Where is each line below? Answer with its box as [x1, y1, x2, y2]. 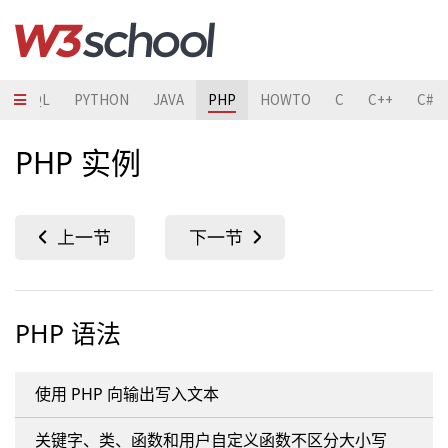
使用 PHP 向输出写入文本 [35, 383, 219, 405]
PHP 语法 [15, 316, 121, 350]
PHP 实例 [15, 142, 141, 183]
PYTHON [74, 90, 129, 109]
